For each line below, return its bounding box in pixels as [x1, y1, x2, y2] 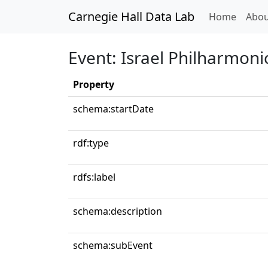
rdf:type [73, 136, 109, 150]
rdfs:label [73, 170, 115, 184]
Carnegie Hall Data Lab [68, 8, 194, 25]
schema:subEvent [73, 239, 153, 252]
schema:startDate [73, 102, 154, 115]
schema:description [73, 205, 162, 218]
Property [73, 78, 114, 91]
